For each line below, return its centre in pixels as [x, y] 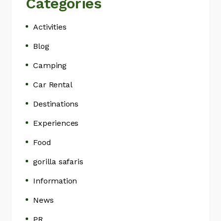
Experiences [56, 123]
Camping [50, 66]
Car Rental [53, 85]
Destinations [56, 104]
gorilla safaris [58, 162]
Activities [50, 27]
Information [55, 181]
